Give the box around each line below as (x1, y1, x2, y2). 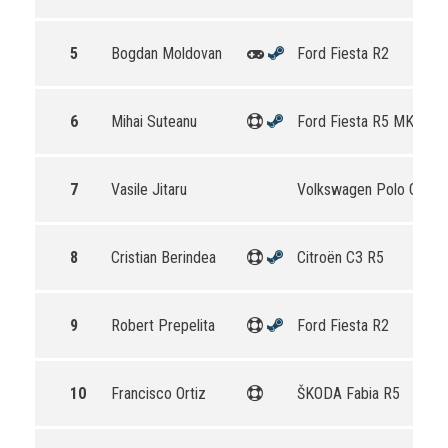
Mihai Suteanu (111, 112, 197, 131)
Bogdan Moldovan (111, 44, 222, 63)
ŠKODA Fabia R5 (297, 384, 400, 403)
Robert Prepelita (111, 316, 215, 335)
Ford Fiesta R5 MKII (297, 112, 422, 131)
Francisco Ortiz (111, 384, 206, 403)
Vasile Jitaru (111, 180, 187, 199)
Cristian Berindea (111, 248, 216, 267)
